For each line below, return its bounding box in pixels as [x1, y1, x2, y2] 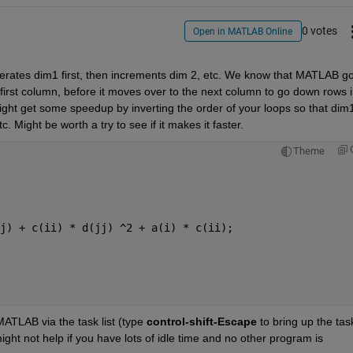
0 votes [301, 24, 337, 38]
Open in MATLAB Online [193, 26, 293, 38]
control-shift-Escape [146, 314, 257, 328]
